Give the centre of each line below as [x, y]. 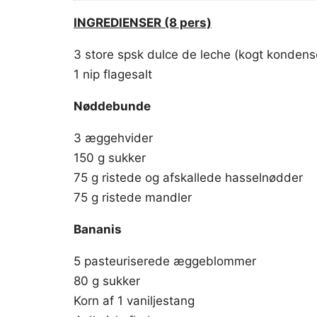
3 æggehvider [113, 138]
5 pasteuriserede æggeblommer [165, 261]
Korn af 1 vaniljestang [134, 301]
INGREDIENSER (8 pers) [143, 23]
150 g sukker [110, 158]
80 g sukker [107, 281]
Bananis [98, 229]
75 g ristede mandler [133, 197]
